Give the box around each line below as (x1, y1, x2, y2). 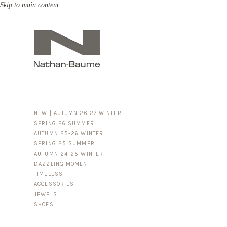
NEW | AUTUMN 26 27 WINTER (34, 110, 122, 117)
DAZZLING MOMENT (34, 161, 91, 167)
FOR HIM (54, 181, 79, 187)
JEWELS (34, 191, 57, 198)
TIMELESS (34, 171, 63, 177)
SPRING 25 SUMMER (34, 140, 95, 147)
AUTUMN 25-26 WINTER (34, 130, 104, 137)
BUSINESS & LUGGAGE (54, 191, 121, 198)
